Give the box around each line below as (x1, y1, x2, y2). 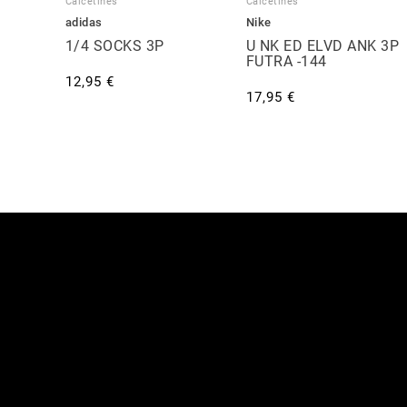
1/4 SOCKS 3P (65, 37, 164, 55)
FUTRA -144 (245, 53, 327, 71)
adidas (65, 15, 103, 30)
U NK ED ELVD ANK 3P (245, 37, 400, 55)
